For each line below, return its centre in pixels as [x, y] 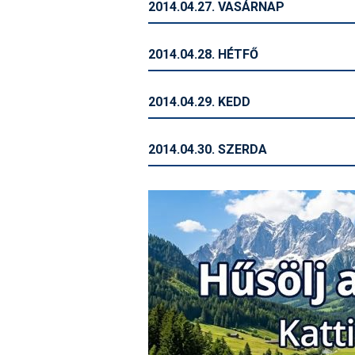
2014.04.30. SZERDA [208, 149]
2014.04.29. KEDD [199, 102]
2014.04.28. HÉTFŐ [203, 54]
